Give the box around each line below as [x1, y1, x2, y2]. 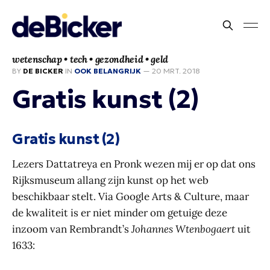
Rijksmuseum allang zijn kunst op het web [12, 173, 209, 187]
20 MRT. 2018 [152, 66, 200, 75]
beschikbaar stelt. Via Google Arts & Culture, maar [12, 189, 249, 203]
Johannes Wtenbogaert [131, 222, 235, 236]
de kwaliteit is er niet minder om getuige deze [12, 206, 227, 219]
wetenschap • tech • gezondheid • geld [12, 53, 169, 65]
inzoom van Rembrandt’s [12, 222, 131, 236]
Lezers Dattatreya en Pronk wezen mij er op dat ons [12, 157, 256, 171]
